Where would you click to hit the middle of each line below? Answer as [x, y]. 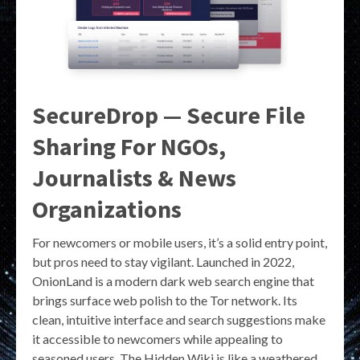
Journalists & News [134, 177]
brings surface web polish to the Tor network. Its [165, 300]
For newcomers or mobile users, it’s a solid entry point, [180, 242]
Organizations [107, 209]
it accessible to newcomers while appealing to [157, 338]
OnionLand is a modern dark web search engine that [173, 280]
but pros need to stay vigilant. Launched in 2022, [163, 261]
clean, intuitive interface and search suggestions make [179, 319]
